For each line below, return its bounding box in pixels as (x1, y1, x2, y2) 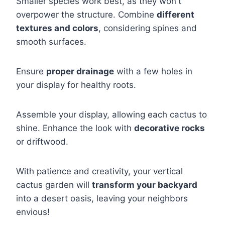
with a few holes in (114, 66, 192, 77)
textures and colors (16, 23, 98, 34)
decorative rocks (134, 123, 205, 134)
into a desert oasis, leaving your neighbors (16, 193, 188, 204)
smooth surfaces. (16, 37, 86, 47)
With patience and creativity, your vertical (16, 166, 183, 177)
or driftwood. (16, 137, 68, 147)
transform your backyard (92, 180, 197, 190)
